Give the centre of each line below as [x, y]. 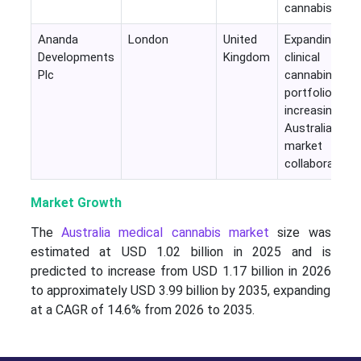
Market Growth [76, 203]
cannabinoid [316, 75]
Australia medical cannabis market [165, 233]
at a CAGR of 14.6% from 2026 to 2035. [142, 310]
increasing [311, 111]
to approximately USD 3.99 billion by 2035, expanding [180, 291]
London [148, 40]
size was [300, 233]
